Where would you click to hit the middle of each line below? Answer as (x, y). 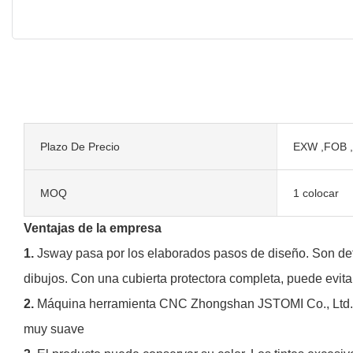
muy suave (54, 329)
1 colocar (316, 193)
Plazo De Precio (80, 146)
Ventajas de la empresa (93, 228)
